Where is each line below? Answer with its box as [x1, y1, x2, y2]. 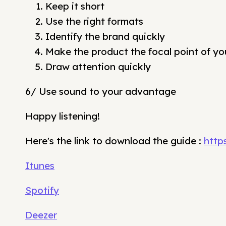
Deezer [25, 209, 57, 221]
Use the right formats [45, 15, 143, 27]
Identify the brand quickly [45, 30, 165, 42]
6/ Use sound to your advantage [25, 85, 176, 97]
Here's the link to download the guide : [25, 135, 204, 147]
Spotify [25, 184, 59, 196]
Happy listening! [25, 110, 100, 122]
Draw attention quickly [45, 61, 151, 73]
